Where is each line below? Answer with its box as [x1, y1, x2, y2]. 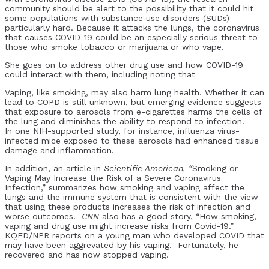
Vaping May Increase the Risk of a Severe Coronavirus [5, 172, 221, 183]
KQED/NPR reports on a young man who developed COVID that [5, 230, 264, 240]
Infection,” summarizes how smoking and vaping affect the [5, 182, 244, 192]
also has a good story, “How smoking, [99, 211, 256, 221]
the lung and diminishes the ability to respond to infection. [5, 116, 244, 126]
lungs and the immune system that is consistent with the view [5, 192, 258, 202]
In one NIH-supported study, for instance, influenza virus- [5, 125, 240, 136]
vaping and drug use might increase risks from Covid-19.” [5, 220, 237, 231]
